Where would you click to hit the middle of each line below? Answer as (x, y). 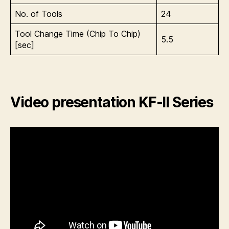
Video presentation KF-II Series (112, 102)
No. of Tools (39, 14)
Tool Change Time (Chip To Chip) (78, 34)
